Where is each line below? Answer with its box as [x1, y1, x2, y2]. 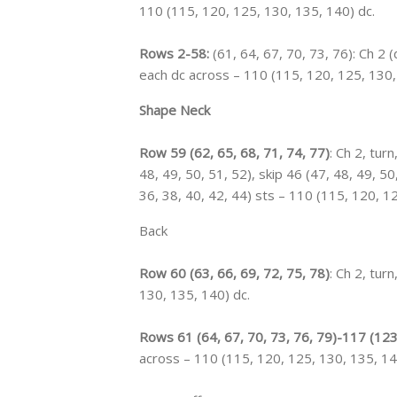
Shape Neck [139, 100, 210, 119]
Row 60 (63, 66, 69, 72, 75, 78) [139, 263, 330, 282]
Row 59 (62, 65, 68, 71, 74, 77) [139, 143, 330, 161]
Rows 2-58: [139, 43, 209, 62]
